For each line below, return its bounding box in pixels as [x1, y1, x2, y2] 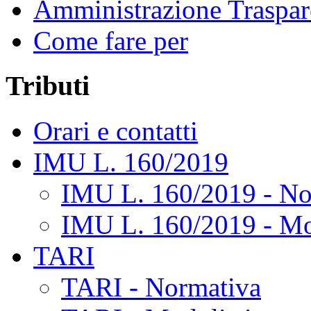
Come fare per [33, 26, 188, 56]
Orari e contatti [33, 115, 198, 146]
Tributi [6, 70, 90, 102]
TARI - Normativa [61, 271, 261, 302]
